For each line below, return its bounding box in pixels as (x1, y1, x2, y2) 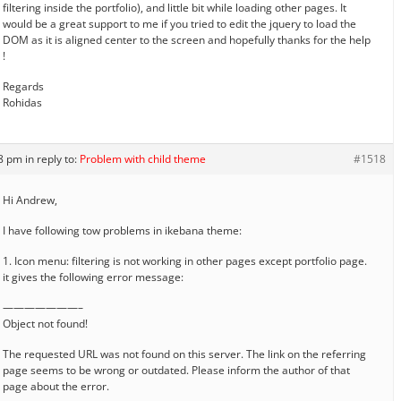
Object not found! (3, 315, 88, 331)
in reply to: (25, 150, 80, 166)
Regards (3, 78, 44, 94)
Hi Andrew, (3, 192, 57, 208)
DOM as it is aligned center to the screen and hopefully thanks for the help (3, 31, 371, 47)
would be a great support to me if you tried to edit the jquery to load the (3, 15, 356, 31)
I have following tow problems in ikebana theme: (3, 222, 242, 238)
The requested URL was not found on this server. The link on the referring (3, 346, 366, 362)
